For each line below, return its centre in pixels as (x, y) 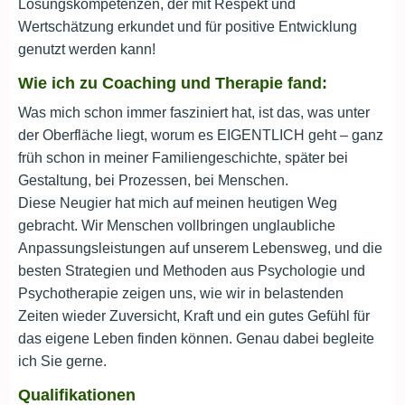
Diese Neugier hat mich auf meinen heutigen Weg (178, 203)
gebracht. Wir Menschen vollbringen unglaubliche (177, 226)
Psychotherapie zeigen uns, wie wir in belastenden (181, 293)
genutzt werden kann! (87, 49)
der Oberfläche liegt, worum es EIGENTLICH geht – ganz (201, 135)
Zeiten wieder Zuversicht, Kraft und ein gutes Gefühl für (194, 316)
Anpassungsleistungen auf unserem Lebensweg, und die (200, 248)
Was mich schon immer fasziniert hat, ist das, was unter (194, 113)
